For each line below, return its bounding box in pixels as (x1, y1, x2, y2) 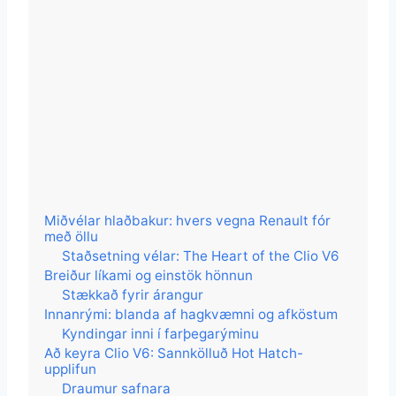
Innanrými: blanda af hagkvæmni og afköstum (44, 305, 338, 323)
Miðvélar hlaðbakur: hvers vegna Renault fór (44, 211, 331, 229)
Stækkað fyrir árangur (62, 286, 203, 303)
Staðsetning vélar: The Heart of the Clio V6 (62, 247, 339, 264)
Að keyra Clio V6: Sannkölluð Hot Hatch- (44, 344, 303, 362)
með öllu (44, 227, 98, 245)
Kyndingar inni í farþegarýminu (62, 324, 259, 342)
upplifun (44, 360, 96, 377)
